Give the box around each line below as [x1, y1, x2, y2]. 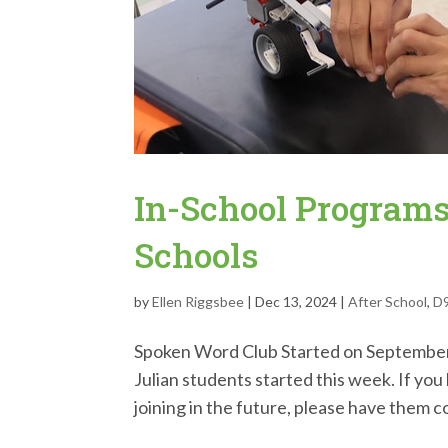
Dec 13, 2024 [255, 293, 338, 311]
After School [348, 293, 428, 311]
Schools [134, 232, 259, 278]
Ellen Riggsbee [152, 293, 245, 311]
